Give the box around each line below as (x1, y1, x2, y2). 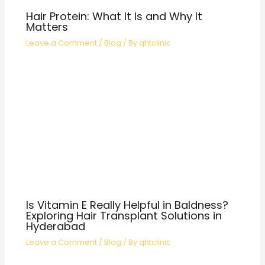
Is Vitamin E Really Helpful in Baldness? (26, 197, 229, 212)
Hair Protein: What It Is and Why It (26, 8, 203, 24)
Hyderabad (26, 218, 86, 234)
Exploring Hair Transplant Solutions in (26, 208, 222, 223)
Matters (26, 19, 69, 34)
